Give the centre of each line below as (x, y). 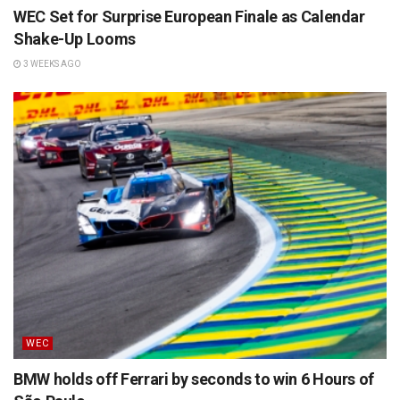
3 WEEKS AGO (51, 64)
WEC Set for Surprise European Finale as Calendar (189, 17)
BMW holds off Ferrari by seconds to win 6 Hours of (194, 379)
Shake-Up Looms (75, 39)
